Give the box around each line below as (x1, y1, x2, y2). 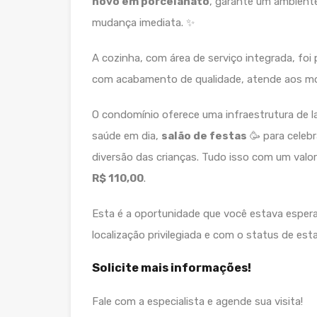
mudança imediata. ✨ (92, 16, 195, 29)
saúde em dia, (92, 129, 161, 142)
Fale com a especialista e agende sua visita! (92, 294, 303, 308)
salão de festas (161, 129, 247, 142)
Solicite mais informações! (92, 260, 251, 275)
